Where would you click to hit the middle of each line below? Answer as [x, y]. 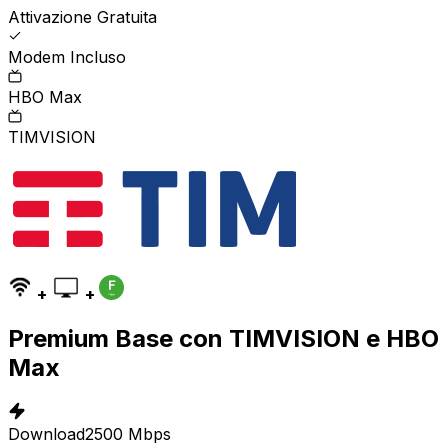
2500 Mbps [128, 433]
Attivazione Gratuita [82, 16]
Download [46, 433]
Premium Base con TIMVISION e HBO [223, 338]
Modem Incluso [67, 56]
